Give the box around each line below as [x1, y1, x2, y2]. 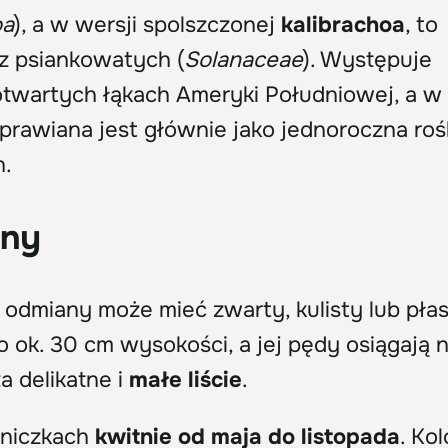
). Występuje [303, 45, 432, 74]
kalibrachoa [281, 10, 405, 39]
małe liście [129, 365, 242, 394]
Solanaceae [184, 45, 303, 74]
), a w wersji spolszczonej [14, 10, 281, 39]
